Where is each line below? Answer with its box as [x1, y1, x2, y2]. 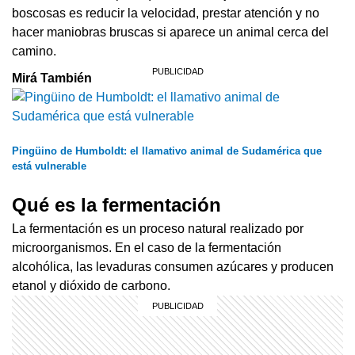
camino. [12, 44, 56, 58]
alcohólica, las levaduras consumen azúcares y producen [12, 260, 334, 274]
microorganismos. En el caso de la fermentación [12, 241, 281, 255]
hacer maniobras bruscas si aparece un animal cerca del [12, 25, 329, 39]
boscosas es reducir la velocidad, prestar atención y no [12, 6, 319, 20]
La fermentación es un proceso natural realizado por [12, 222, 303, 236]
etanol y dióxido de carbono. [12, 279, 170, 293]
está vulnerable [12, 160, 86, 173]
